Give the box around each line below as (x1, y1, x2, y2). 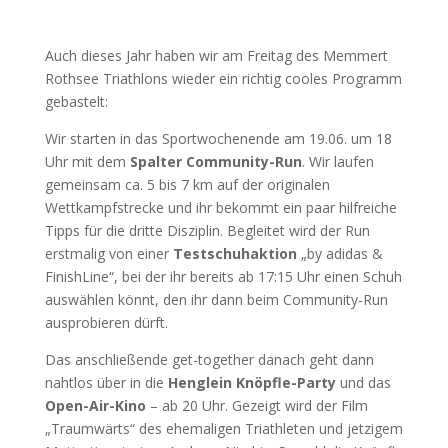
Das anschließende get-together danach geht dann (44, 349, 374, 369)
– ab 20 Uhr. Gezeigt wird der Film (145, 395, 368, 415)
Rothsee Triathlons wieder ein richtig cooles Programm (44, 68, 402, 88)
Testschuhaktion (172, 243, 297, 263)
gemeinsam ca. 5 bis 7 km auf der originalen (44, 174, 330, 194)
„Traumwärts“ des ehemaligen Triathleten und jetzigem (44, 418, 403, 438)
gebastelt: (44, 91, 108, 111)
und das (335, 372, 391, 392)
